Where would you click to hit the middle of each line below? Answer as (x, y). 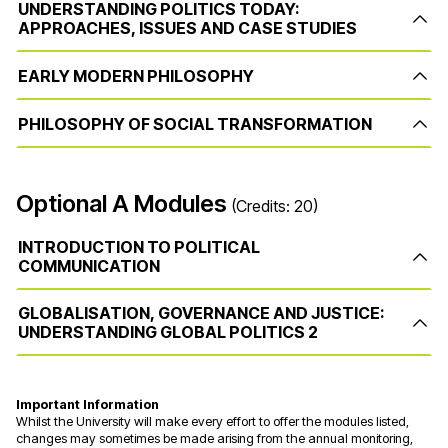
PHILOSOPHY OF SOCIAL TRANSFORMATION (195, 123)
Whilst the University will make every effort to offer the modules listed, (212, 422)
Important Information (87, 405)
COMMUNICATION (89, 266)
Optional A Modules (121, 204)
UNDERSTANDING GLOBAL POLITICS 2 (168, 332)
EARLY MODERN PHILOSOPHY (136, 75)
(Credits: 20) (274, 206)
